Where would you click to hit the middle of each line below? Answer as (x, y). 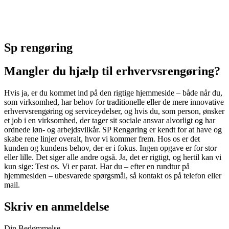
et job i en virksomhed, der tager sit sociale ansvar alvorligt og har (110, 121)
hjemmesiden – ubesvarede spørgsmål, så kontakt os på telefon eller (113, 176)
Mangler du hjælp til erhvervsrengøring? (112, 71)
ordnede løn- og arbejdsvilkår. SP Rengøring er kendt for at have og (113, 130)
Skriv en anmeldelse (57, 207)
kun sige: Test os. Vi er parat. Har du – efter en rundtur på (97, 167)
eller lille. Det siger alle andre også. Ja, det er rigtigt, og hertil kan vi (113, 157)
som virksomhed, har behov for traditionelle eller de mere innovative (114, 102)
